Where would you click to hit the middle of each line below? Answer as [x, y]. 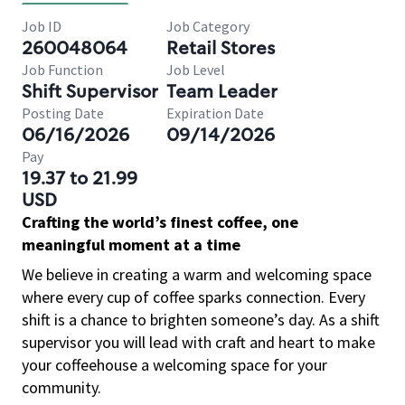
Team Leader [222, 91]
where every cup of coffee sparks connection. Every [193, 297]
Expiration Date [215, 113]
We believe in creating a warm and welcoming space [197, 274]
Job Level [196, 70]
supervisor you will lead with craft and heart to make [198, 342]
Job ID [42, 26]
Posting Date [63, 113]
